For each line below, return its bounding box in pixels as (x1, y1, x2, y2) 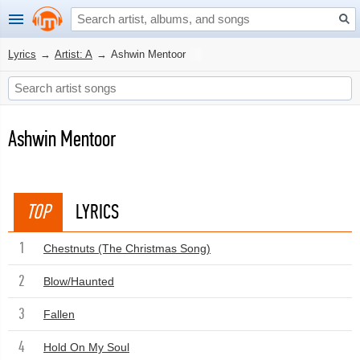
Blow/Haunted (43, 275, 114, 288)
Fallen (43, 308, 75, 321)
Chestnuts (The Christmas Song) (43, 242, 211, 255)
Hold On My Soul (43, 341, 129, 354)
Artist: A (55, 47, 92, 60)
